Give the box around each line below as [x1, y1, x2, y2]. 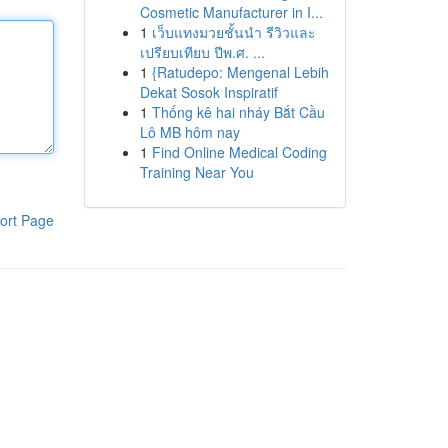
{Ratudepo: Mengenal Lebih [151, 62, 329, 82]
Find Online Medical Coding [151, 142, 327, 162]
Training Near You [139, 162, 254, 182]
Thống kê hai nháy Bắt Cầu [151, 102, 325, 122]
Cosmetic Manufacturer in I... [139, 2, 323, 22]
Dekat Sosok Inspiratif [139, 82, 278, 102]
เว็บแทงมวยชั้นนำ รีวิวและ [151, 22, 316, 42]
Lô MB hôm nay [139, 122, 240, 142]
